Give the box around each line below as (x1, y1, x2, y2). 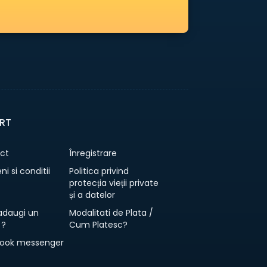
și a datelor (69, 189, 117, 201)
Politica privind (69, 165, 129, 178)
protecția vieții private (69, 177, 159, 190)
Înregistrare (69, 147, 117, 160)
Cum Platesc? (69, 219, 128, 231)
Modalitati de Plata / (69, 207, 153, 219)
